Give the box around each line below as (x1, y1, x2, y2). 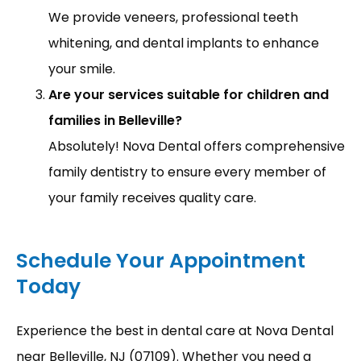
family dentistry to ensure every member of (48, 163, 326, 181)
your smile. (48, 60, 115, 78)
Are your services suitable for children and (48, 85, 329, 104)
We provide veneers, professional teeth (48, 8, 298, 27)
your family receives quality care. (48, 189, 256, 207)
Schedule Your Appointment (16, 247, 305, 275)
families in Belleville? (48, 111, 182, 130)
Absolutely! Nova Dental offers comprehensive (48, 137, 345, 156)
